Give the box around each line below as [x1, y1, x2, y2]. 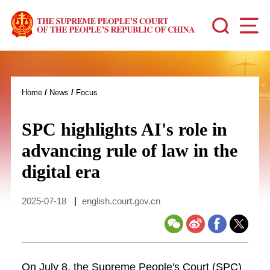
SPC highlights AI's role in [21, 119, 227, 139]
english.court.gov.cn [81, 195, 160, 206]
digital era [21, 162, 100, 181]
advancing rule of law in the [21, 140, 237, 160]
